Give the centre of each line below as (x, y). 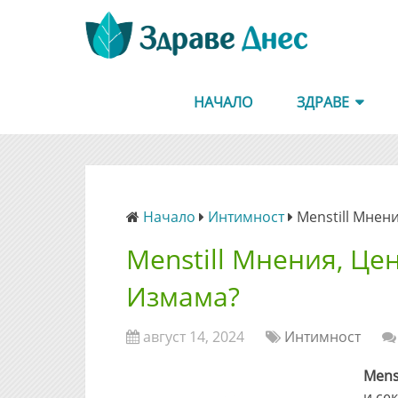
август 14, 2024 (194, 337)
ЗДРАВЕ (323, 102)
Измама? (183, 296)
